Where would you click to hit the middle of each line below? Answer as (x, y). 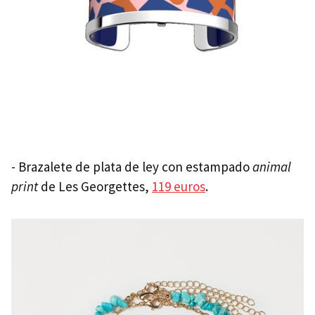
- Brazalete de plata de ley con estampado (132, 166)
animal (272, 166)
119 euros (179, 186)
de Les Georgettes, (95, 186)
